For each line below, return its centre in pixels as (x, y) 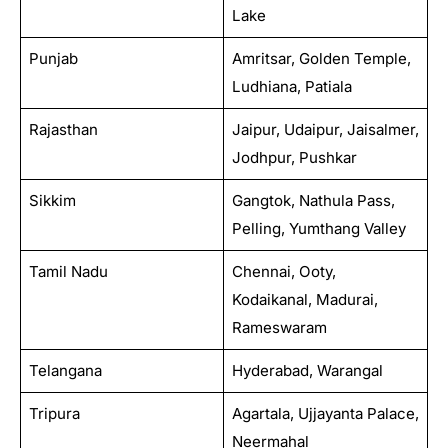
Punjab (53, 58)
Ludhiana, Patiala (291, 86)
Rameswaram (279, 327)
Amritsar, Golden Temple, (321, 58)
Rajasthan (63, 129)
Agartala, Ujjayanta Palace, (325, 413)
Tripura (54, 413)
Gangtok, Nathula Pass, (313, 200)
